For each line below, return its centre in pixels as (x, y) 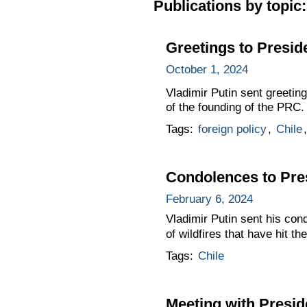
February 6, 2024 (209, 199)
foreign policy (232, 130)
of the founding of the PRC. (235, 108)
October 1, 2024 (207, 69)
